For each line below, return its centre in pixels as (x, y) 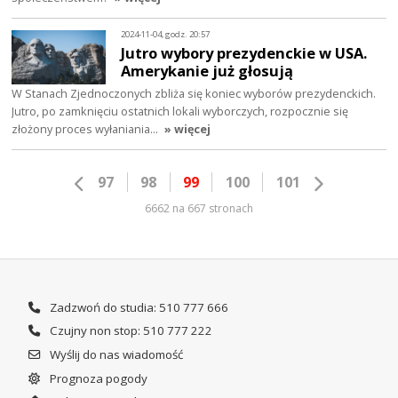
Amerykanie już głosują (207, 71)
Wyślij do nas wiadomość (115, 354)
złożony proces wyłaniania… (87, 129)
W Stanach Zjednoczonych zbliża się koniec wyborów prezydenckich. (194, 94)
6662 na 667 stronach (199, 209)
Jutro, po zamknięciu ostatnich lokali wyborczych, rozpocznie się (180, 111)
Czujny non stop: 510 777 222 (129, 331)
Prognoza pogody (97, 378)
